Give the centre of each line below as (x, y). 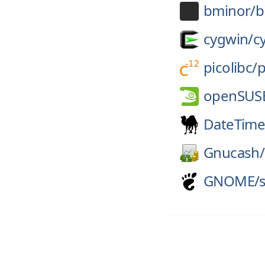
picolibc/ (230, 67)
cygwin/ (228, 39)
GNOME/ (232, 181)
